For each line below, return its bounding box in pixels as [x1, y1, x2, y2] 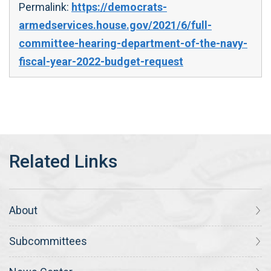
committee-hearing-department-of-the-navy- [19, 36, 247, 50]
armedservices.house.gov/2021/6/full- [19, 18, 212, 31]
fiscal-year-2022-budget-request [19, 54, 183, 68]
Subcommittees [9, 235, 87, 247]
